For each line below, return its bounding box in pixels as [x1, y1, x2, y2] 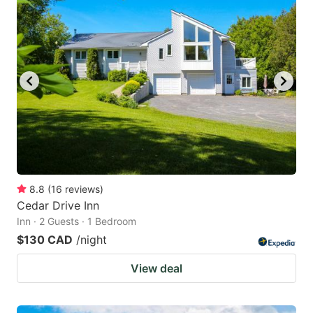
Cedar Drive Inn [17, 198, 99, 212]
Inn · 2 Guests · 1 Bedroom [17, 214, 136, 227]
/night [76, 232, 107, 247]
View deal [131, 261, 182, 275]
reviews [65, 182, 100, 195]
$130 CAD [17, 232, 73, 247]
